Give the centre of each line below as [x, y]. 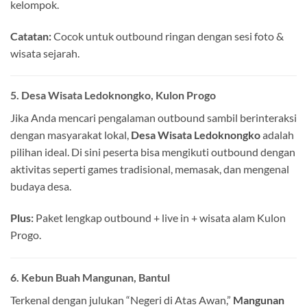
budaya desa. [41, 186]
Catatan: [31, 36]
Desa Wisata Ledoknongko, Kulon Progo [119, 95]
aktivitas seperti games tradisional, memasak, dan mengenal [150, 169]
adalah [277, 135]
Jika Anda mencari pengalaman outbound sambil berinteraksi [153, 118]
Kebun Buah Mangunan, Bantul [96, 277]
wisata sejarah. [45, 53]
